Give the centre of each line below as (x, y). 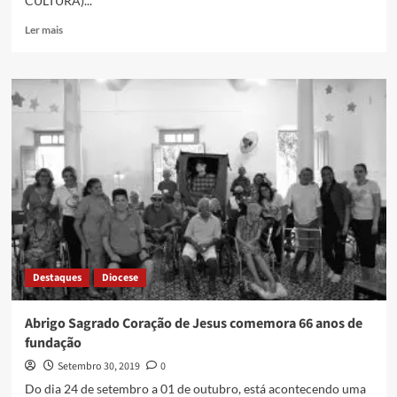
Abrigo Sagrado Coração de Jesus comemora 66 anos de (193, 324)
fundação (53, 343)
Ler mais (43, 30)
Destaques (57, 278)
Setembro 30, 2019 (98, 367)
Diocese (120, 278)
